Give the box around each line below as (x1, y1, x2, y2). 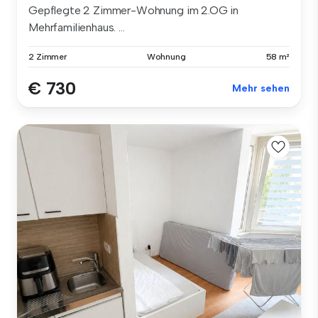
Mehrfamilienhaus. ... (28, 20, 125, 34)
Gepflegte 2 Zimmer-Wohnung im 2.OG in (28, 3, 239, 17)
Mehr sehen (232, 82, 290, 94)
